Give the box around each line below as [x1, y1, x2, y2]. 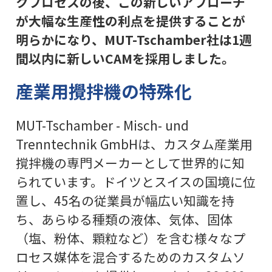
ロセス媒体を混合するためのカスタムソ [15, 247, 245, 266]
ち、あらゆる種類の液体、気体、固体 [15, 209, 233, 228]
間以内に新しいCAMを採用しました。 [15, 49, 234, 67]
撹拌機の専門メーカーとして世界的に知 [15, 153, 245, 172]
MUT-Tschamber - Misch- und [15, 115, 189, 134]
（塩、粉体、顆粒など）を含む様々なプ [15, 228, 245, 247]
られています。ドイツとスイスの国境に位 [15, 172, 256, 191]
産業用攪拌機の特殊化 [15, 78, 192, 103]
